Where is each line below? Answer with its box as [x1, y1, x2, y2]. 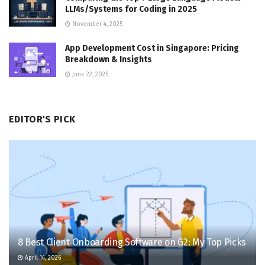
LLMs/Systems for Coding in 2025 [65, 4, 197, 15]
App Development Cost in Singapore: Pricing [65, 43, 239, 54]
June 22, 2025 [70, 71, 108, 79]
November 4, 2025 [70, 21, 122, 28]
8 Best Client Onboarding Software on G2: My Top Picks [18, 237, 247, 248]
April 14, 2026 [23, 254, 61, 262]
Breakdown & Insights [65, 54, 152, 65]
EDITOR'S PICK [9, 114, 76, 125]
